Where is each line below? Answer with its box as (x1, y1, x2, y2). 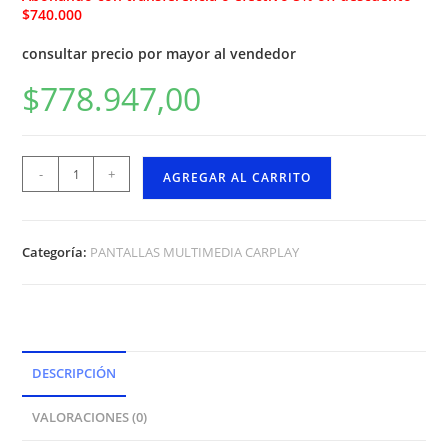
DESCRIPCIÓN (32, 365, 117, 383)
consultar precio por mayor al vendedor (22, 44, 297, 64)
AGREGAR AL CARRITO (163, 169, 312, 187)
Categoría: (22, 243, 91, 262)
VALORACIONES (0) (32, 409, 148, 427)
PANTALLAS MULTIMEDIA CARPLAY (90, 243, 300, 262)
